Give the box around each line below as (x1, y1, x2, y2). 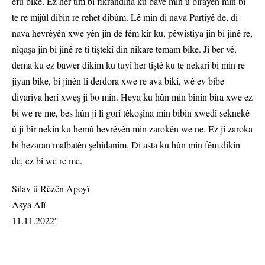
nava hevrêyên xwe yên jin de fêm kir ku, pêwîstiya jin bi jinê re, (12, 27, 253, 40)
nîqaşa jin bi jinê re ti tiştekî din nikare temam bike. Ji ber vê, (12, 43, 237, 56)
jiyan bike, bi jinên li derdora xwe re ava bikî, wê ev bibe (12, 75, 224, 88)
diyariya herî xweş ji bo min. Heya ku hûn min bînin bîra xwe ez (12, 91, 253, 104)
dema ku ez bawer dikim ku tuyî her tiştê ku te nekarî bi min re (12, 59, 245, 72)
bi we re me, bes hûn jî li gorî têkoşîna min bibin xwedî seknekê (12, 106, 250, 119)
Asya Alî (12, 198, 46, 211)
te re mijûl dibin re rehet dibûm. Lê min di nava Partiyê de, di (12, 11, 238, 24)
